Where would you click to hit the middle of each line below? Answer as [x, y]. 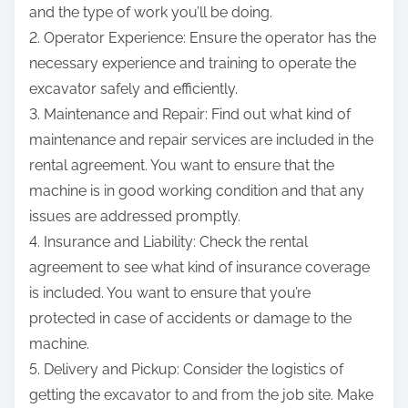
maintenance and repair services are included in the [201, 140]
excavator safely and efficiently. [133, 89]
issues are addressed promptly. [135, 217]
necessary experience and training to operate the [193, 64]
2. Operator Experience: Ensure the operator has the [203, 38]
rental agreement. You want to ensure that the [182, 166]
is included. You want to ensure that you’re [170, 293]
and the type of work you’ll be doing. [151, 13]
